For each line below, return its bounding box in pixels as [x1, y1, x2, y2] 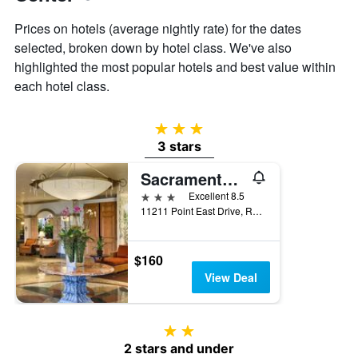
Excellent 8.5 [189, 189, 245, 203]
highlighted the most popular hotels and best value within [14, 58, 336, 77]
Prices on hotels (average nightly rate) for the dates [14, 19, 301, 38]
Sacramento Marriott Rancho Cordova [222, 167, 238, 191]
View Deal [204, 269, 257, 286]
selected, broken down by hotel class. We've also [14, 38, 292, 58]
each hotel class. [14, 77, 109, 96]
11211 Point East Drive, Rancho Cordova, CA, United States [253, 204, 262, 218]
